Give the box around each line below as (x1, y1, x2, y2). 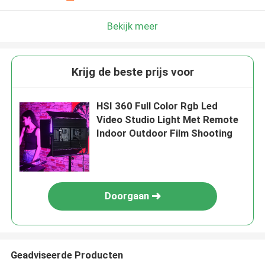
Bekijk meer (107, 20, 158, 32)
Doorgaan (104, 190, 149, 202)
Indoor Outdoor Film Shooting (96, 127, 233, 140)
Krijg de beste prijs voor (71, 65, 194, 79)
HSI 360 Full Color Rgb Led (96, 100, 218, 112)
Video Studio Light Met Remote (96, 114, 239, 126)
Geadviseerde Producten (10, 248, 123, 261)
